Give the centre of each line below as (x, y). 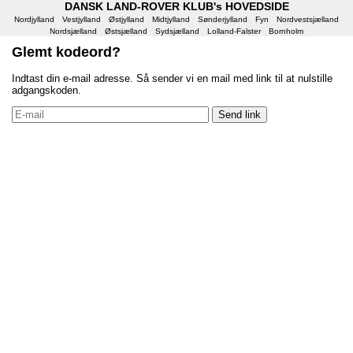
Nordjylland (34, 19)
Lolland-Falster (234, 31)
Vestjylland (82, 19)
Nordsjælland (73, 31)
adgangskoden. (46, 90)
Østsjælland (126, 31)
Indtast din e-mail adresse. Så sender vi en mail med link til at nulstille (172, 78)
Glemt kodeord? (66, 52)
